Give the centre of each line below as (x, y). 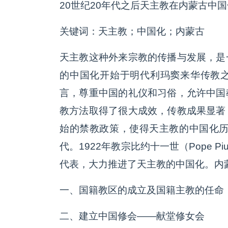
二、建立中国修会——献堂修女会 (132, 216)
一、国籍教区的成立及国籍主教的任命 (142, 190)
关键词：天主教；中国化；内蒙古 (132, 31)
